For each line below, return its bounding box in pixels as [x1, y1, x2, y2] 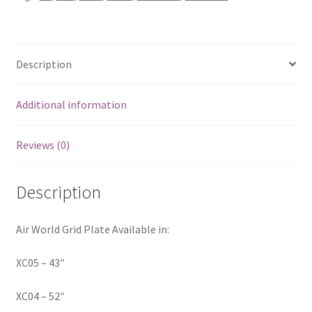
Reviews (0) [15, 137, 70, 152]
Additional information [15, 97, 127, 111]
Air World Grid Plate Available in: [15, 222, 169, 237]
